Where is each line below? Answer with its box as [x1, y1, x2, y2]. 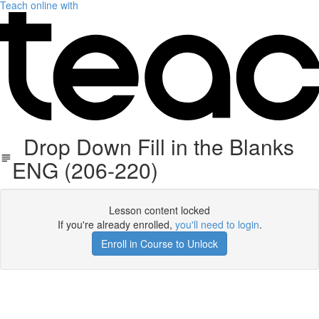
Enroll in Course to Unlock [101, 236, 218, 251]
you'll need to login [174, 217, 259, 231]
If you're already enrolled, [57, 217, 175, 231]
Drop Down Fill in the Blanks [11, 131, 294, 162]
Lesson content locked [109, 203, 210, 217]
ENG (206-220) [11, 155, 158, 185]
